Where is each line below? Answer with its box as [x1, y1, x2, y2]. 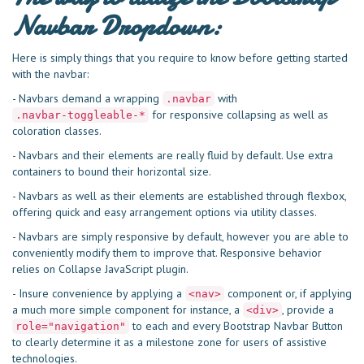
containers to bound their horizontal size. [12, 164, 211, 179]
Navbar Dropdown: [12, 7, 222, 45]
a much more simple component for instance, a [12, 302, 243, 317]
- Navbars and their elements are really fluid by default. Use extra [12, 148, 333, 162]
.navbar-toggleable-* [15, 109, 145, 121]
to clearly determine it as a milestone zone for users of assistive [12, 335, 327, 349]
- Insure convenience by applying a [12, 286, 185, 301]
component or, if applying [224, 286, 352, 301]
